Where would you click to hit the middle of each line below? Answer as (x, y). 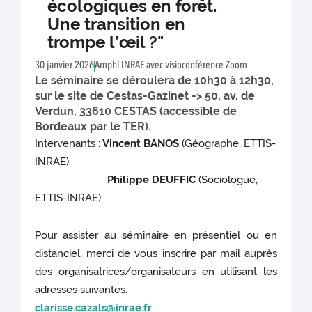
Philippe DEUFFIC (152, 180)
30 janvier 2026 (64, 66)
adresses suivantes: (81, 290)
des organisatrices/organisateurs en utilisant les (156, 272)
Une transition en (116, 24)
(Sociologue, (227, 180)
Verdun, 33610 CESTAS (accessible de (136, 111)
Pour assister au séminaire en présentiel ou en (156, 236)
